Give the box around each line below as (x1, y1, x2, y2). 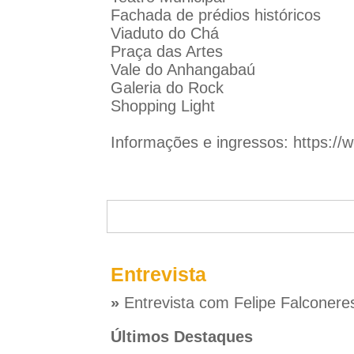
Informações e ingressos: (110, 134, 293, 151)
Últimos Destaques (110, 328, 253, 345)
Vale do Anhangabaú (110, 61, 255, 78)
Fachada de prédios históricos (110, 6, 321, 24)
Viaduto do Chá (110, 24, 219, 42)
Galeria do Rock (110, 79, 224, 96)
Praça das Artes (110, 43, 223, 60)
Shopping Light (110, 97, 215, 115)
